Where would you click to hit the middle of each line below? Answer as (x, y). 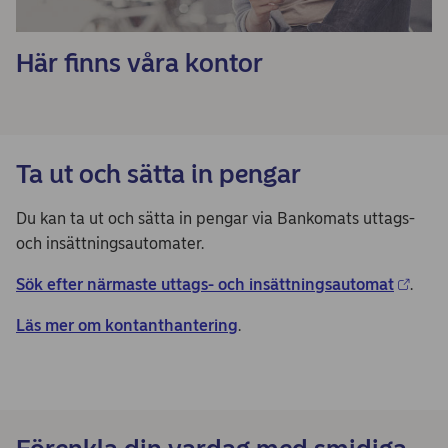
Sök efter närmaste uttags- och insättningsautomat (205, 284)
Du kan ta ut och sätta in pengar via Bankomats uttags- (215, 218)
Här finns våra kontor (139, 63)
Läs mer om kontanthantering (127, 325)
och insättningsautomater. (110, 243)
